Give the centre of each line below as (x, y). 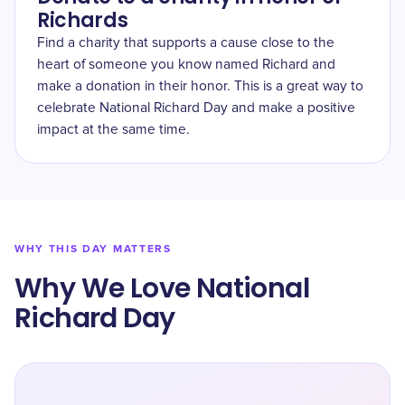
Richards (83, 20)
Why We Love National (162, 288)
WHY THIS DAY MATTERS (93, 249)
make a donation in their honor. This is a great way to (200, 86)
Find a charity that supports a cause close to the (186, 43)
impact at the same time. (113, 130)
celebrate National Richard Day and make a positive (196, 108)
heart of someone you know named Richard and (186, 65)
